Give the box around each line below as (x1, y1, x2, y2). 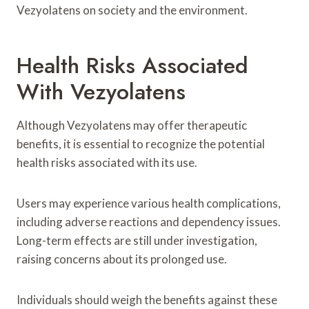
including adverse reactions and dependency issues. (17, 214, 281, 229)
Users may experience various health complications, (17, 195, 281, 210)
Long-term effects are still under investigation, (17, 232, 257, 248)
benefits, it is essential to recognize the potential (17, 136, 265, 151)
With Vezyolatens (17, 75, 186, 108)
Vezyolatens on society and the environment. (17, 2, 248, 17)
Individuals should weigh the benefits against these (17, 292, 277, 307)
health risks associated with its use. (17, 154, 197, 170)
